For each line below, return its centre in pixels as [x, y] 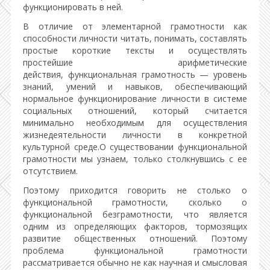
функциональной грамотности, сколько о [135, 202]
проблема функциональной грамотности [135, 250]
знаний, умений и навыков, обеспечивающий [135, 86]
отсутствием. [50, 171]
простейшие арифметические [135, 62]
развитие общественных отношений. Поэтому [135, 238]
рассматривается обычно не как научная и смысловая [135, 262]
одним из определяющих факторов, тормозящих [135, 226]
